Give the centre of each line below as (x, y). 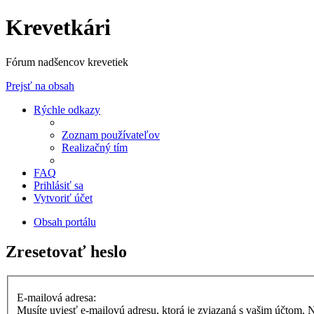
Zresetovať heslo (66, 251)
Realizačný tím (95, 147)
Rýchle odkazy (67, 109)
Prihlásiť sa (59, 185)
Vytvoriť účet (63, 198)
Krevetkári (58, 28)
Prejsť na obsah (40, 86)
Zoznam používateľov (111, 135)
